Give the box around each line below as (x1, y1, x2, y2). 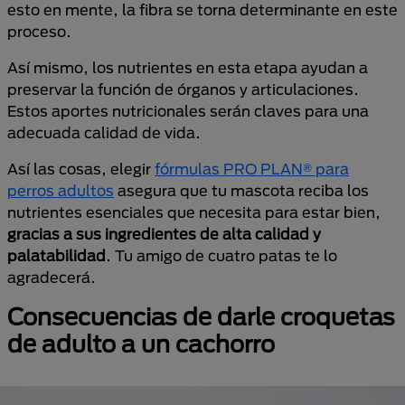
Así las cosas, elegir (7, 160, 155, 177)
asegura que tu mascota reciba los (114, 182, 369, 199)
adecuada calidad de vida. (7, 124, 201, 141)
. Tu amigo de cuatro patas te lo (106, 247, 337, 264)
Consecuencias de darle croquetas (7, 303, 395, 330)
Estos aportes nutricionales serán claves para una (7, 102, 369, 119)
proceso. (7, 23, 71, 40)
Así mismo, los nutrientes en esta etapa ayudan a (7, 59, 368, 76)
